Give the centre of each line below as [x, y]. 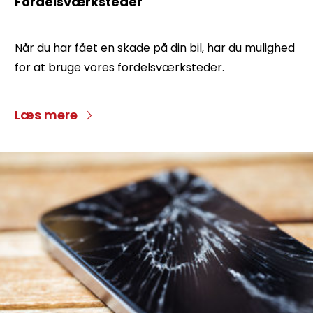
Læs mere [46, 115]
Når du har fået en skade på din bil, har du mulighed [155, 48]
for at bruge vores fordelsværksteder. [121, 67]
